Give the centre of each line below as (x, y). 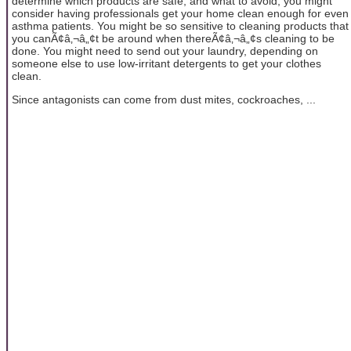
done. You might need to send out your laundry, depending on (165, 51)
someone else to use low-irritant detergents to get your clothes (166, 63)
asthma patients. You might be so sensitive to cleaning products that (180, 25)
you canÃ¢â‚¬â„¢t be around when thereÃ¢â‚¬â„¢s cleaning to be (173, 38)
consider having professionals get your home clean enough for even (180, 13)
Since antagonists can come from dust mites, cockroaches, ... (164, 100)
